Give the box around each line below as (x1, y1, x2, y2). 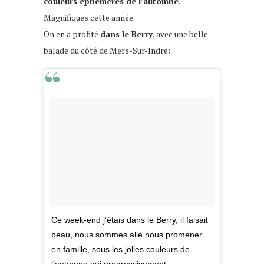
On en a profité (44, 28, 100, 39)
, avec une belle (153, 28, 208, 39)
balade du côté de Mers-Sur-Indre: (44, 44, 170, 56)
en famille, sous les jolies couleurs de (51, 245, 190, 255)
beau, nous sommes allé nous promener (51, 230, 202, 240)
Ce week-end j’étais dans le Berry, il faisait (51, 215, 208, 225)
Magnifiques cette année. (44, 11, 135, 23)
